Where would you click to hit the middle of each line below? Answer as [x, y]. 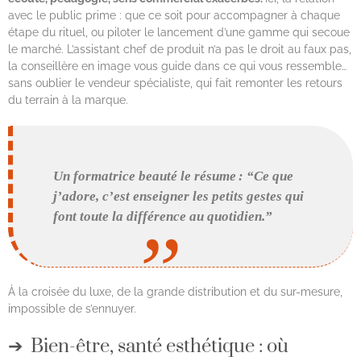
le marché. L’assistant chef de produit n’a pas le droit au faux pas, [180, 49]
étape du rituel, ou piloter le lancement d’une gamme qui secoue [179, 32]
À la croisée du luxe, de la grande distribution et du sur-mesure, [175, 292]
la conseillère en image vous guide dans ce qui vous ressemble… [177, 66]
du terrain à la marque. [68, 100]
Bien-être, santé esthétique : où [160, 347]
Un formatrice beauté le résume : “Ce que [174, 176]
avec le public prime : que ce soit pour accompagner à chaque [174, 15]
